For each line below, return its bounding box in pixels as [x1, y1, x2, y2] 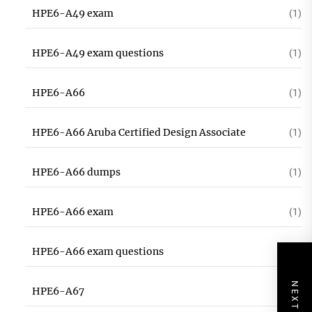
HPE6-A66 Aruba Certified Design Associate [31, 126, 246, 139]
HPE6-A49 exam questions [31, 47, 164, 59]
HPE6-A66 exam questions [31, 245, 164, 258]
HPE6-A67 [31, 285, 84, 297]
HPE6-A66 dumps [31, 166, 120, 178]
